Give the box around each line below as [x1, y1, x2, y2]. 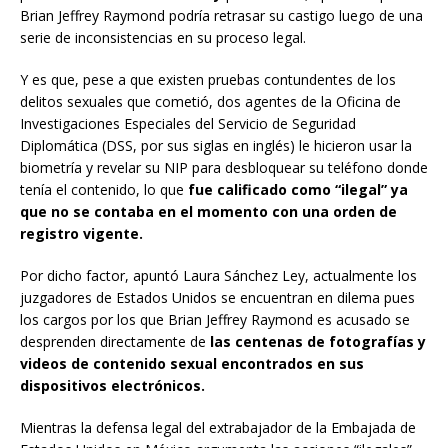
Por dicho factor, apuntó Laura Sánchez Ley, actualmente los [20, 266, 417, 286]
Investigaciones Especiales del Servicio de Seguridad [20, 114, 356, 134]
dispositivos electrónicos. [20, 376, 205, 396]
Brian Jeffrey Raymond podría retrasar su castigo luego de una [20, 6, 423, 26]
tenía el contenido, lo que [20, 180, 188, 200]
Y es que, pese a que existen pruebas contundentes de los [20, 70, 396, 90]
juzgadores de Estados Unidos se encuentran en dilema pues [20, 288, 415, 308]
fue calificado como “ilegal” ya [188, 180, 408, 200]
